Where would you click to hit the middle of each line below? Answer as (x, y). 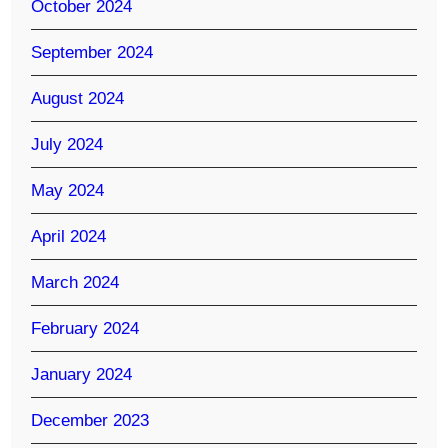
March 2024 (75, 282)
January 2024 (82, 374)
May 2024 (68, 190)
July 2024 (67, 144)
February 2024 (85, 328)
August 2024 (78, 98)
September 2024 (92, 52)
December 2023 (90, 420)
